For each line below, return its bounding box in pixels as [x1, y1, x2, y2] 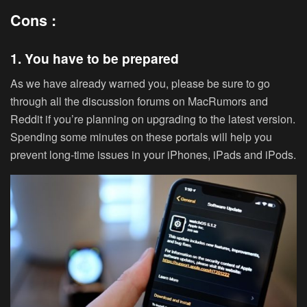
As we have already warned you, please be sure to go [10, 75, 270, 92]
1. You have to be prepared [10, 48, 179, 68]
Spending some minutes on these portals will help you [10, 129, 272, 145]
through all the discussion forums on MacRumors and [10, 93, 268, 110]
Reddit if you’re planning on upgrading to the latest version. [10, 111, 295, 127]
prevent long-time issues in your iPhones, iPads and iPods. [10, 147, 296, 163]
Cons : [10, 10, 56, 32]
